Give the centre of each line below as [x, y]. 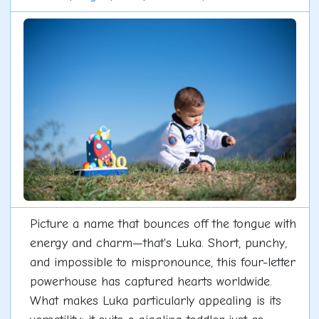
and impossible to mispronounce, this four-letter [162, 262]
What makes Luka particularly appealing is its [155, 300]
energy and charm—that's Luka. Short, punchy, [158, 243]
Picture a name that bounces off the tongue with [163, 224]
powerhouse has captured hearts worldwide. [151, 281]
